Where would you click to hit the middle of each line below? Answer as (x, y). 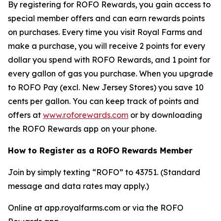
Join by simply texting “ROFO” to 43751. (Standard (104, 172)
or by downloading (165, 115)
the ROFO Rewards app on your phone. (82, 129)
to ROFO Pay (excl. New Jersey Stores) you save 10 (106, 87)
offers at (25, 115)
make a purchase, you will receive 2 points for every (107, 46)
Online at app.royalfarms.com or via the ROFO (96, 208)
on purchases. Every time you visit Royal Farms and (105, 32)
